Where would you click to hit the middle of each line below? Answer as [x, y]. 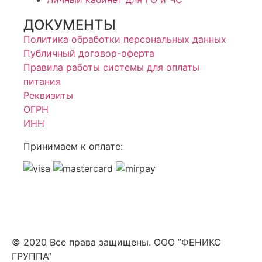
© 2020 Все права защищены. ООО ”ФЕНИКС [116, 242]
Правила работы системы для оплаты [111, 68]
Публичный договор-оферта [89, 54]
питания [42, 82]
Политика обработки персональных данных [125, 39]
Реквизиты [48, 96]
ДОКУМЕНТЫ [70, 25]
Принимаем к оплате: [73, 146]
